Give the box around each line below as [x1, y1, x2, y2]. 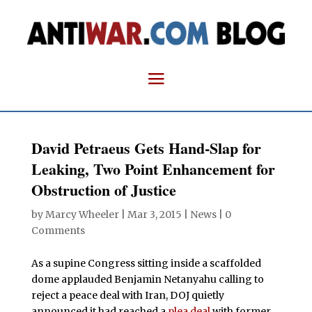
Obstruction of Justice [31, 178, 176, 201]
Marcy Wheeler [45, 208, 119, 221]
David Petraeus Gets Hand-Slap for [31, 136, 261, 159]
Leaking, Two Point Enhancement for [31, 157, 275, 180]
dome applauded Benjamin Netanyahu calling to [31, 272, 264, 286]
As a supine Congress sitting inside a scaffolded [31, 256, 261, 270]
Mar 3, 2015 [127, 208, 182, 221]
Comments [31, 224, 85, 237]
